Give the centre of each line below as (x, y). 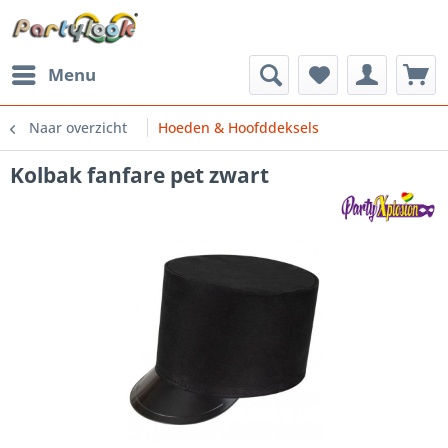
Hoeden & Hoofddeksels (238, 127)
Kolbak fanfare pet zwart (139, 175)
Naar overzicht (78, 127)
